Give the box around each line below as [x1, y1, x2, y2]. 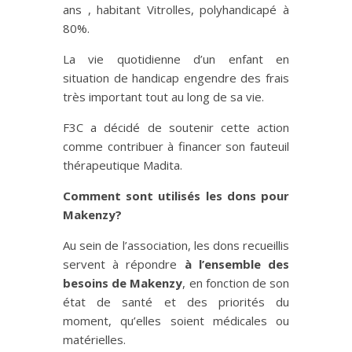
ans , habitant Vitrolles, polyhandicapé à [63, 2, 289, 18]
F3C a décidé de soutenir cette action [63, 119, 289, 136]
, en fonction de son [182, 275, 290, 291]
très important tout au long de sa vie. [63, 89, 264, 105]
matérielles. [63, 332, 126, 348]
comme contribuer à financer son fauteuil [63, 138, 289, 155]
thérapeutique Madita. [63, 157, 182, 174]
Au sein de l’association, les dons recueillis [63, 237, 289, 254]
